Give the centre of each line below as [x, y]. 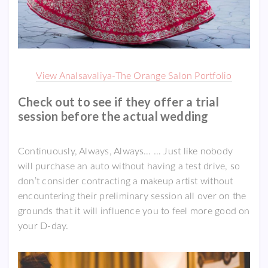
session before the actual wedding [113, 116]
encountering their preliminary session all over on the [132, 196]
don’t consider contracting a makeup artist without [126, 181]
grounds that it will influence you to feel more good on [134, 211]
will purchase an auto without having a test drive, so [129, 166]
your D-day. [43, 226]
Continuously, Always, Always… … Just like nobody [126, 151]
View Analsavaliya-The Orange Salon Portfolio [134, 76]
